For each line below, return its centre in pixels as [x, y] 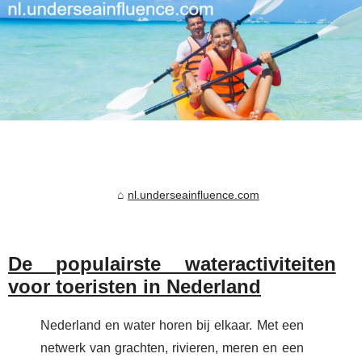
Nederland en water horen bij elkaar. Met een [172, 325]
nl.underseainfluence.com [193, 195]
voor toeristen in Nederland [135, 287]
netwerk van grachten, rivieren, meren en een [172, 347]
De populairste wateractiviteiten [172, 264]
